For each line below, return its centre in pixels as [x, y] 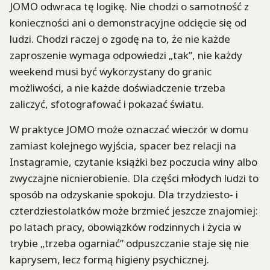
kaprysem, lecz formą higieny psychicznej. [109, 260]
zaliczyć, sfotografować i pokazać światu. [107, 104]
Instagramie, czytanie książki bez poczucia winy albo [133, 162]
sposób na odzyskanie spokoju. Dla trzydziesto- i [124, 195]
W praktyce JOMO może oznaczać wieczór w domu [129, 130]
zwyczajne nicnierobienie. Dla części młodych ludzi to [134, 178]
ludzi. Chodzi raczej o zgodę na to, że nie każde [120, 39]
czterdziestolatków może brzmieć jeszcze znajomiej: [134, 211]
